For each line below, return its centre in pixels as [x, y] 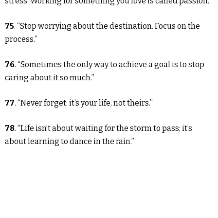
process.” [21, 39]
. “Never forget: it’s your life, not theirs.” [84, 103]
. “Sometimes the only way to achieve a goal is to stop [109, 65]
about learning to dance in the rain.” [70, 142]
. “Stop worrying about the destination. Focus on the [107, 26]
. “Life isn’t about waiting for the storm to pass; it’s [103, 128]
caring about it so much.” [50, 78]
